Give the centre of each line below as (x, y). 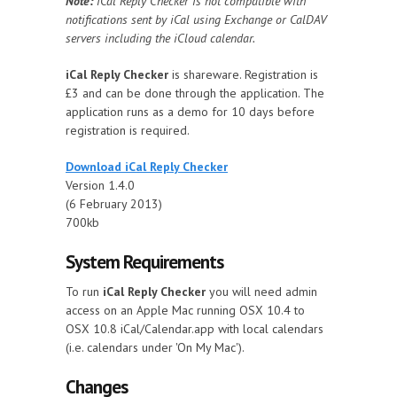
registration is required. (128, 130)
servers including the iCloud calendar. (160, 38)
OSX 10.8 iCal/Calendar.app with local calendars (195, 329)
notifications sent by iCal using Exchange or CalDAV (196, 19)
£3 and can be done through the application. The (195, 93)
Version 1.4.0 (100, 185)
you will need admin (261, 292)
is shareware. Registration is (243, 74)
